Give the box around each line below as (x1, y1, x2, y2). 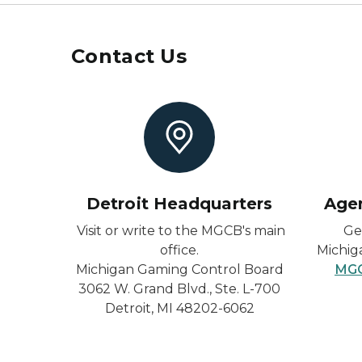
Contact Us (71, 44, 187, 68)
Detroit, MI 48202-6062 (104, 301, 255, 316)
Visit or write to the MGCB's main (77, 223, 285, 238)
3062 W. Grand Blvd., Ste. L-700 (78, 281, 280, 297)
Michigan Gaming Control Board (75, 262, 284, 277)
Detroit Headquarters (86, 194, 272, 213)
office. (160, 242, 199, 258)
